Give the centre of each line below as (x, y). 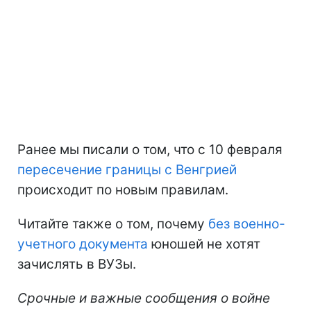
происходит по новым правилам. (123, 190)
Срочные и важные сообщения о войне (144, 299)
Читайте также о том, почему (111, 224)
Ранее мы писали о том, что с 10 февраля (150, 150)
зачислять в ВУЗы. (77, 264)
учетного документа (83, 244)
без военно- (245, 224)
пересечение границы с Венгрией (127, 170)
